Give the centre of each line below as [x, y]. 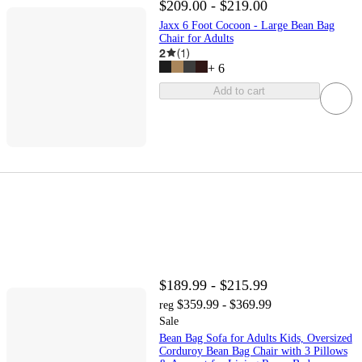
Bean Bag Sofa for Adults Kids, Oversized [255, 338]
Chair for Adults [196, 38]
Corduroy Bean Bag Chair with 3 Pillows [253, 351]
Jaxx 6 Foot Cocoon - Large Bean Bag [246, 25]
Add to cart [240, 90]
